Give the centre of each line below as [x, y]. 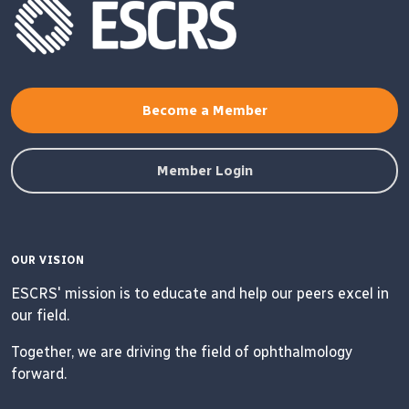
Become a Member [204, 110]
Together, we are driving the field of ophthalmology [182, 352]
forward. [39, 374]
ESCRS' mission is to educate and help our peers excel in [200, 294]
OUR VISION [47, 260]
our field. [40, 315]
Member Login [204, 171]
